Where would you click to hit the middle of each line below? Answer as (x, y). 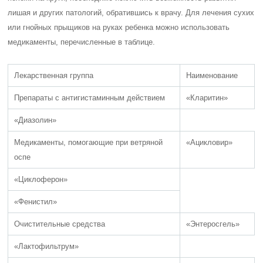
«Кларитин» (207, 98)
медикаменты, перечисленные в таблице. (82, 42)
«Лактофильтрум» (47, 246)
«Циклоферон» (41, 179)
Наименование (212, 75)
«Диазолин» (36, 120)
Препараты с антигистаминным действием (90, 98)
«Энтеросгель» (213, 224)
